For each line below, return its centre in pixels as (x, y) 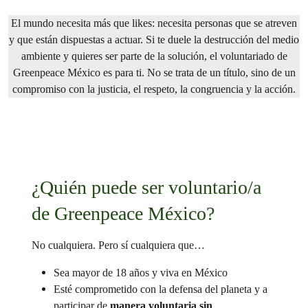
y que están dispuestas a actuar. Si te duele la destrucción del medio (154, 40)
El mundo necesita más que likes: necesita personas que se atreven (154, 23)
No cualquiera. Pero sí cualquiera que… (118, 245)
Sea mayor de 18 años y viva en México (140, 273)
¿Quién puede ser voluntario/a (146, 187)
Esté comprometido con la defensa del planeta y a (160, 289)
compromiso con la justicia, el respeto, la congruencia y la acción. (154, 89)
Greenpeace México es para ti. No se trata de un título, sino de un (154, 73)
